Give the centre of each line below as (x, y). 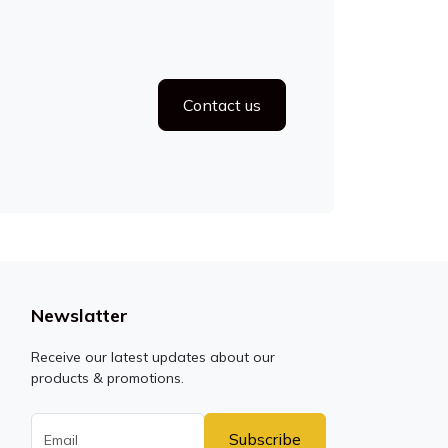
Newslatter (79, 315)
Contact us (222, 105)
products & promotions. (107, 378)
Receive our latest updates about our (152, 357)
